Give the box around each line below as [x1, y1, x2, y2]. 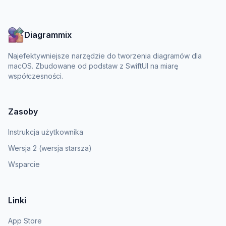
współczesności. [8, 72, 63, 81]
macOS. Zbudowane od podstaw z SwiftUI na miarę [8, 62, 178, 71]
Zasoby [8, 106, 38, 117]
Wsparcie [8, 160, 40, 169]
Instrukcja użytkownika [8, 128, 83, 137]
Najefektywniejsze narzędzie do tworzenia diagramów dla [8, 51, 202, 61]
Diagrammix [24, 30, 72, 40]
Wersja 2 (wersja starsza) [8, 144, 92, 153]
